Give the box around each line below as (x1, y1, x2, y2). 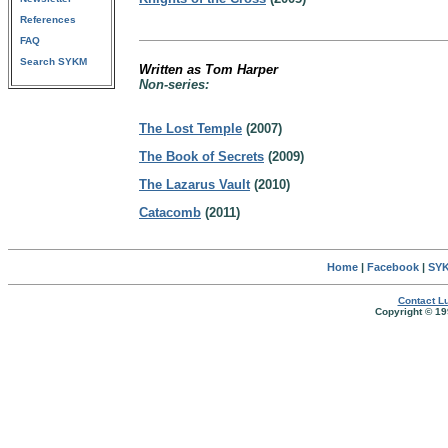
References (20, 14, 76, 25)
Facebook (366, 261, 419, 273)
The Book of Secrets (139, 149, 264, 164)
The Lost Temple (139, 121, 242, 136)
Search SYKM (20, 56, 87, 67)
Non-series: (139, 77, 209, 92)
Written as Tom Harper (139, 62, 278, 77)
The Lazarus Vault (139, 177, 250, 192)
